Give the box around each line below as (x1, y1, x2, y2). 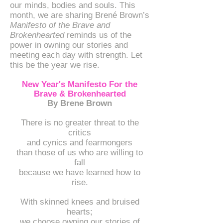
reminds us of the (64, 30, 131, 40)
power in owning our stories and (10, 40, 128, 50)
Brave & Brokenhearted (33, 89, 126, 99)
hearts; (67, 207, 93, 217)
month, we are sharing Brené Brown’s (10, 10, 149, 20)
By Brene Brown (47, 99, 112, 108)
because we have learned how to (19, 168, 140, 177)
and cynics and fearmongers (27, 138, 132, 147)
